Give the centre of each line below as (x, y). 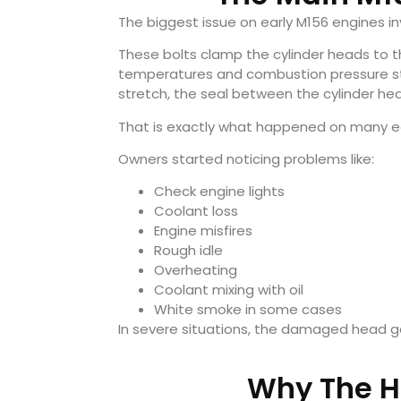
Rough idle (188, 251)
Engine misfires (203, 231)
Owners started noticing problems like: (246, 159)
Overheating (196, 270)
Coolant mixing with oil (229, 290)
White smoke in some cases (248, 310)
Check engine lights (219, 192)
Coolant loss (196, 211)
